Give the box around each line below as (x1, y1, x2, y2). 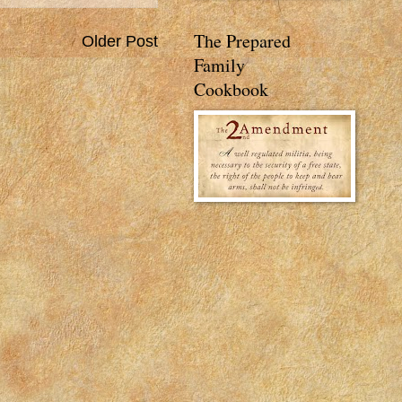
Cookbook (194, 77, 268, 101)
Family (194, 53, 245, 77)
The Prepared (194, 29, 291, 53)
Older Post (82, 32, 158, 51)
